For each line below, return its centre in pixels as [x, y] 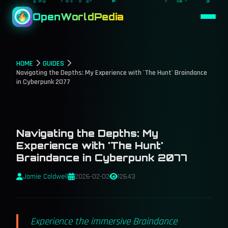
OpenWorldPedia [78, 17]
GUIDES [53, 64]
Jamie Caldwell [46, 177]
